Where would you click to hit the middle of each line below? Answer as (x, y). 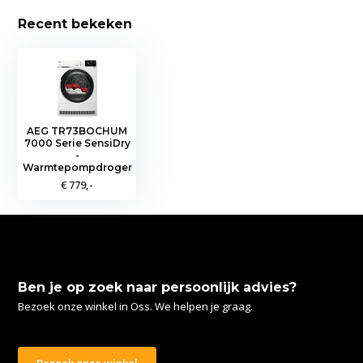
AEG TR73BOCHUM (77, 130)
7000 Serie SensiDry (77, 143)
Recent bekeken (75, 23)
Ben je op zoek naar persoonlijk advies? (158, 287)
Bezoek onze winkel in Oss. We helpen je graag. (136, 306)
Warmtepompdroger (77, 167)
